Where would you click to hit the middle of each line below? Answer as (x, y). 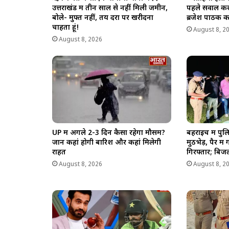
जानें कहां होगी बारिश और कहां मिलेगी (107, 143)
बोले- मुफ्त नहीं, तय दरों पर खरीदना (103, 18)
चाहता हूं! (66, 28)
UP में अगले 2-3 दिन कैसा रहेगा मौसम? (109, 133)
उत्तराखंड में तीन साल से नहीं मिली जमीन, (110, 9)
